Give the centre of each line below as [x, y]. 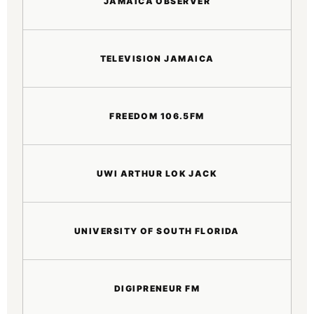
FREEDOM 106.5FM [157, 116]
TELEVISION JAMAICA [157, 58]
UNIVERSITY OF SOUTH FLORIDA [157, 231]
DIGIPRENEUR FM [157, 288]
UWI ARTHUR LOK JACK [157, 173]
